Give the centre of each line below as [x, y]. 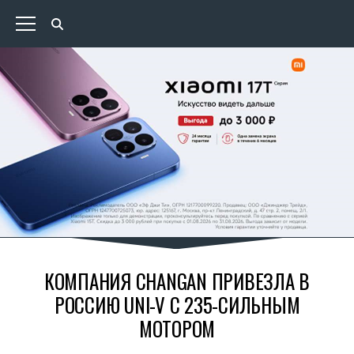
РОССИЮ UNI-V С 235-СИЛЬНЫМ [177, 305]
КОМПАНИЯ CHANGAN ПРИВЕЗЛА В [177, 281]
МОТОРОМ [177, 328]
